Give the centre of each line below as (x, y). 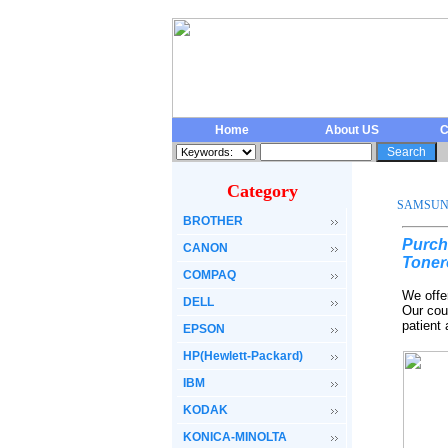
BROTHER (213, 221)
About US (352, 130)
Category (262, 191)
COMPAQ (209, 275)
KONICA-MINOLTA (235, 437)
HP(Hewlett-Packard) (243, 356)
